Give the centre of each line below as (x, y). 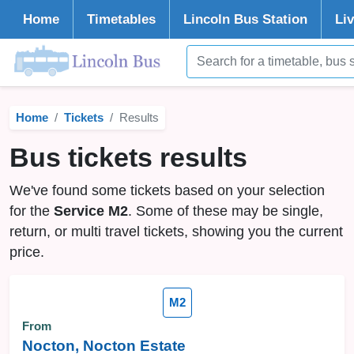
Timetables (121, 19)
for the (32, 211)
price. (27, 252)
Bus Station (269, 19)
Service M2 (91, 211)
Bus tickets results (128, 158)
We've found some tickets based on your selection (167, 190)
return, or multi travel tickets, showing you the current (176, 232)
